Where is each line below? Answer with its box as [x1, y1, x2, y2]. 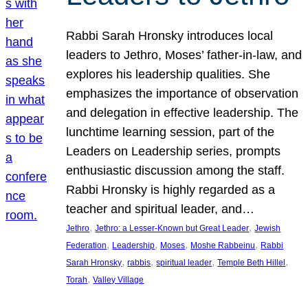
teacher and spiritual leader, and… [66, 201, 255, 216]
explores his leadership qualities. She [66, 67, 271, 81]
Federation [66, 240, 107, 250]
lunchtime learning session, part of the [66, 124, 275, 139]
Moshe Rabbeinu [190, 240, 256, 250]
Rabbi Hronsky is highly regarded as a [66, 182, 276, 197]
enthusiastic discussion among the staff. [66, 163, 285, 177]
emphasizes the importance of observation [66, 86, 299, 100]
